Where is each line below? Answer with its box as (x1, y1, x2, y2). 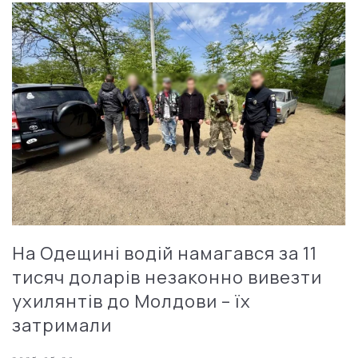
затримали (12, 312, 112, 337)
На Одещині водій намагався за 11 (12, 241, 317, 265)
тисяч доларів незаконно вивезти (12, 265, 322, 289)
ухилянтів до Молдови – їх (12, 288, 251, 313)
